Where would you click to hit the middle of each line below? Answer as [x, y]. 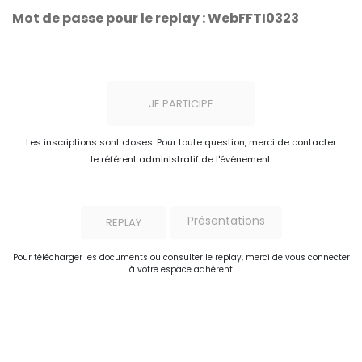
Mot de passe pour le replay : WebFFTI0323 [156, 18]
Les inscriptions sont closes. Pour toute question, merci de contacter [181, 142]
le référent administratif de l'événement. [181, 159]
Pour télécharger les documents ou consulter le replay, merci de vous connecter [181, 257]
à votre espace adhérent [181, 269]
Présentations [226, 221]
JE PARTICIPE [181, 103]
